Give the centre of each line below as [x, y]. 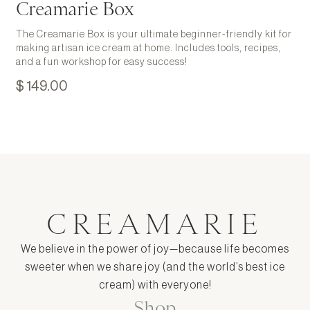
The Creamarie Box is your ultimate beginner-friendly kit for [154, 35]
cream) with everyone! [155, 285]
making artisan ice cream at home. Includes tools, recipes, [148, 49]
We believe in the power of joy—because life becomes [155, 249]
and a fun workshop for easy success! [101, 63]
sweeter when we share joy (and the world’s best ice [155, 267]
